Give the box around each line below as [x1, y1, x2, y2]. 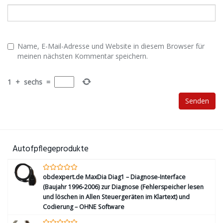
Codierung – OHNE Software [43, 203, 124, 211]
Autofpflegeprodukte [12, 142, 89, 156]
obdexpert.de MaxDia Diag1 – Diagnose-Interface [43, 173, 186, 181]
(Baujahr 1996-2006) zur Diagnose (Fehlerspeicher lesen [43, 183, 204, 191]
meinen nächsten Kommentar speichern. [17, 51, 148, 61]
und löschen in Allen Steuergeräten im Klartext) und [43, 193, 190, 201]
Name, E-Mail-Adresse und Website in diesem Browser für [17, 41, 205, 51]
